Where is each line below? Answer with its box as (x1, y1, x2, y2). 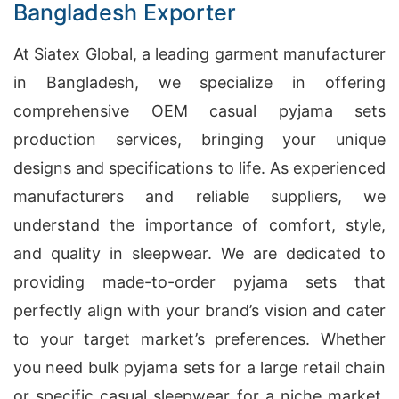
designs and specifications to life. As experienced (13, 159, 386, 177)
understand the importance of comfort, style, (13, 216, 386, 234)
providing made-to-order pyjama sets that (13, 273, 386, 291)
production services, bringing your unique (13, 130, 386, 149)
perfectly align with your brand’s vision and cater (13, 301, 386, 320)
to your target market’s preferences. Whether (13, 330, 386, 348)
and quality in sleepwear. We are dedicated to (13, 244, 386, 263)
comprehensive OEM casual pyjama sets (13, 102, 386, 120)
